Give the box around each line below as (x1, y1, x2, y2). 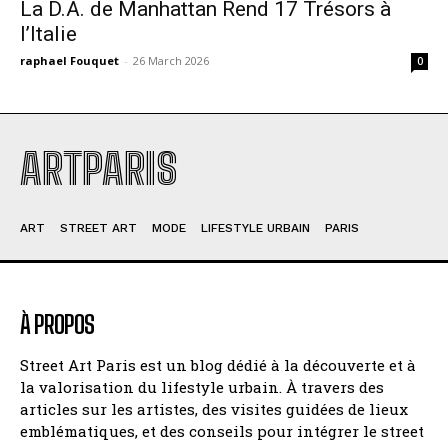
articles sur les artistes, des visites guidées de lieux (20, 398, 408, 419)
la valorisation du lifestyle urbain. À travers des (20, 376, 384, 397)
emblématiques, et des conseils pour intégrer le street (20, 420, 424, 441)
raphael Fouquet (20, 52, 119, 68)
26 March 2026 (133, 52, 209, 68)
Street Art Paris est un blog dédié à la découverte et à (20, 354, 416, 375)
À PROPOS (20, 309, 94, 339)
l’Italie (20, 21, 77, 46)
